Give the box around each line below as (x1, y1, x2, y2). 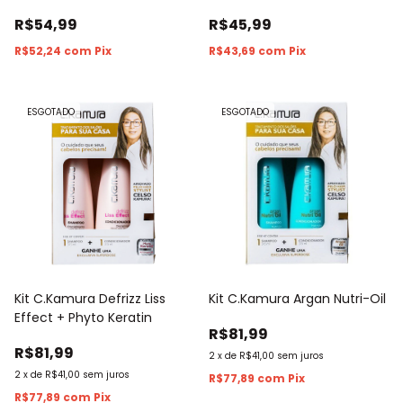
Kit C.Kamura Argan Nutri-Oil (209, 289, 386, 308)
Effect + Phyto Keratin (14, 308, 152, 327)
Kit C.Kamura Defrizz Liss (14, 289, 166, 308)
